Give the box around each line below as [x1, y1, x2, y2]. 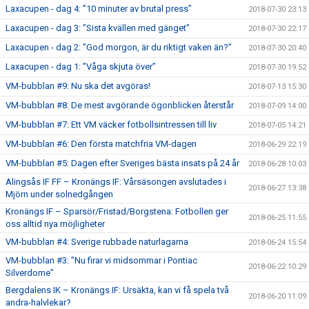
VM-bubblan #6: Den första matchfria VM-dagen [6, 139, 197, 149]
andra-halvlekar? [6, 297, 71, 308]
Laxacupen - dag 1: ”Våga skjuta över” [6, 61, 156, 72]
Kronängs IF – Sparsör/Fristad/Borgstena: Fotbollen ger [6, 206, 228, 217]
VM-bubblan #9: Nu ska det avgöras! [6, 81, 150, 91]
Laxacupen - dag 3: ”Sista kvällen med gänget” [6, 23, 190, 33]
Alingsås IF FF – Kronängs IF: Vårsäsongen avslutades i [6, 177, 226, 187]
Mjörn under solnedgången [6, 189, 113, 199]
